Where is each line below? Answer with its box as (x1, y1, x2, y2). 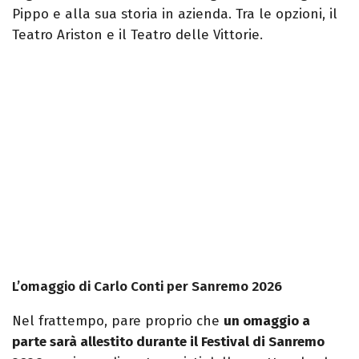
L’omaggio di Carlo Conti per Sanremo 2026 (12, 278, 282, 296)
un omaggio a (224, 313, 310, 330)
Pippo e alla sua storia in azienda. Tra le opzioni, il (12, 6, 337, 23)
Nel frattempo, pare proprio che (12, 313, 224, 330)
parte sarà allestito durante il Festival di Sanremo (12, 333, 325, 351)
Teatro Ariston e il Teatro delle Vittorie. (12, 26, 263, 44)
